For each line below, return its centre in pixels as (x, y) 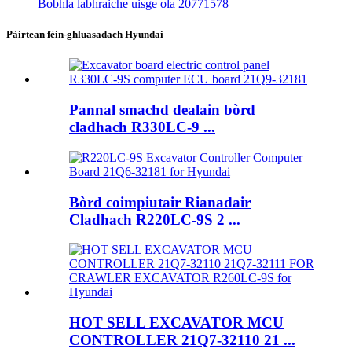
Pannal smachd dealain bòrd (162, 110)
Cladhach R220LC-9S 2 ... (155, 219)
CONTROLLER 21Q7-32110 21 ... (182, 340)
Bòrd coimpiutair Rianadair (160, 202)
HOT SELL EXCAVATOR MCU (176, 323)
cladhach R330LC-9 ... (142, 127)
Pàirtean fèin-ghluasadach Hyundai (85, 35)
